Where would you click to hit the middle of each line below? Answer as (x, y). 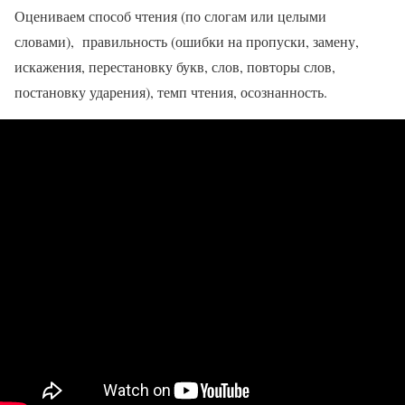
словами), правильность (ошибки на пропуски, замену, (187, 42)
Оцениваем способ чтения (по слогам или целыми (170, 16)
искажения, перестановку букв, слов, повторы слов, (175, 67)
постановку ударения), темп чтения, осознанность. (171, 92)
